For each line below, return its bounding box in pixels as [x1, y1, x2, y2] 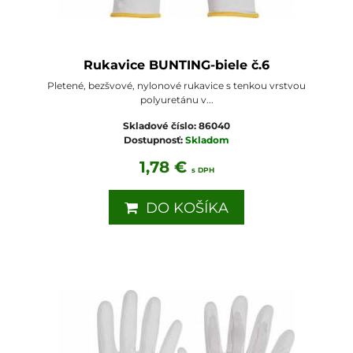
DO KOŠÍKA [138, 199, 229, 217]
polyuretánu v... [139, 93, 214, 106]
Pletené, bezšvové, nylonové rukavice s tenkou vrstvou [47, 79, 306, 91]
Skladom [185, 133, 229, 146]
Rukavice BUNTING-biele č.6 [84, 57, 269, 72]
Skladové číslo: [123, 119, 199, 132]
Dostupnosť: [124, 133, 185, 146]
